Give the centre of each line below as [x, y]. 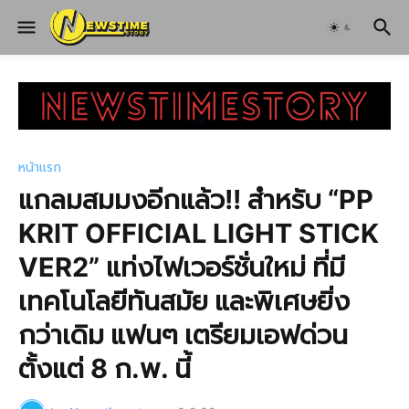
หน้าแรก [40, 166]
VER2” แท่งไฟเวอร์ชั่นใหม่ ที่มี [182, 267]
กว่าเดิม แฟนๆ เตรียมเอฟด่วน [183, 334]
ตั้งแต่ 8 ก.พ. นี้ [105, 368]
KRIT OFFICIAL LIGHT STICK [199, 233]
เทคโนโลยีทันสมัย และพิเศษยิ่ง [184, 300]
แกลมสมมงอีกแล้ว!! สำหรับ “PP [196, 199]
